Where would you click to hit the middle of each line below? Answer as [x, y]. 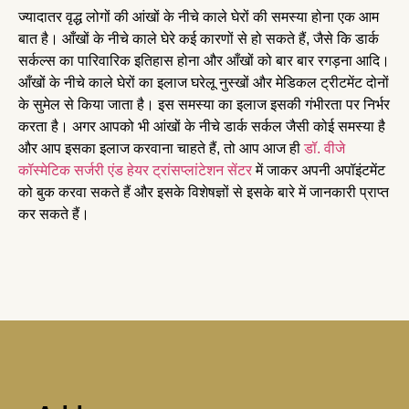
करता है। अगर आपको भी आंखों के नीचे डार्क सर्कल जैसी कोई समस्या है [202, 126]
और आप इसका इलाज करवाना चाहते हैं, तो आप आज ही [161, 148]
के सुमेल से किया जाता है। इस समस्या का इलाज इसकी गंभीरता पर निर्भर [204, 104]
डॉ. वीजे [325, 148]
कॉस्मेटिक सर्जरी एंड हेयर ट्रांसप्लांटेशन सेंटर [135, 170]
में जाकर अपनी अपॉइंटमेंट [319, 170]
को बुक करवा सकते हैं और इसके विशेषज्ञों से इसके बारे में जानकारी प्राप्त [204, 192]
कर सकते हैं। [54, 214]
